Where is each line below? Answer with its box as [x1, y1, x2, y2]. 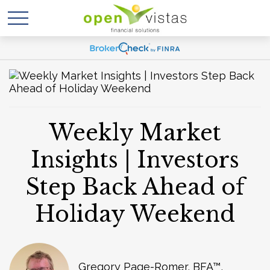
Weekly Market [49, 119, 221, 146]
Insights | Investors [31, 146, 239, 174]
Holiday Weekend [35, 201, 235, 228]
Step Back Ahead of [25, 174, 245, 201]
